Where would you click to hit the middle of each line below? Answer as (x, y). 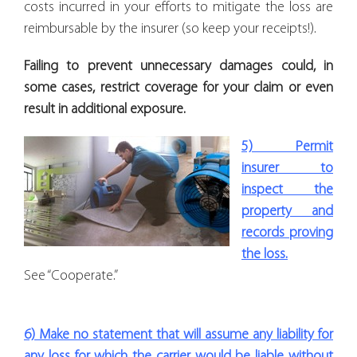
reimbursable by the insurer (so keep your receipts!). (170, 29)
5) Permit (287, 147)
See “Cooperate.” (71, 276)
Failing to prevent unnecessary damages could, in (178, 66)
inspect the (287, 190)
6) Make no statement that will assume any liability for (178, 335)
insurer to (287, 168)
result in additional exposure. (105, 109)
